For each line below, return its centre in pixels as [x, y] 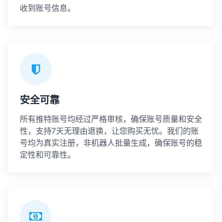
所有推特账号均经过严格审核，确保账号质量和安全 [111, 119]
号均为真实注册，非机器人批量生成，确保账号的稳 [111, 143]
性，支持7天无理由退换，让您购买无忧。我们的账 [109, 131]
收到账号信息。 [48, 8]
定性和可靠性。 [48, 155]
